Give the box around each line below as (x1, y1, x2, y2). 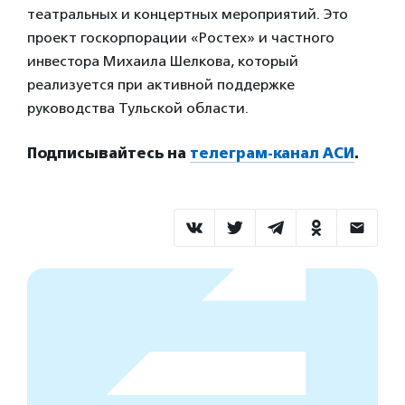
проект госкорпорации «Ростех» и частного (27, 29, 334, 47)
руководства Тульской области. (27, 99, 249, 118)
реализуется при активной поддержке (27, 76, 295, 94)
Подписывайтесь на (27, 145, 190, 163)
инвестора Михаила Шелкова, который (27, 52, 298, 71)
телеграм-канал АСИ (190, 145, 354, 163)
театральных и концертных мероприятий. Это (27, 5, 348, 24)
